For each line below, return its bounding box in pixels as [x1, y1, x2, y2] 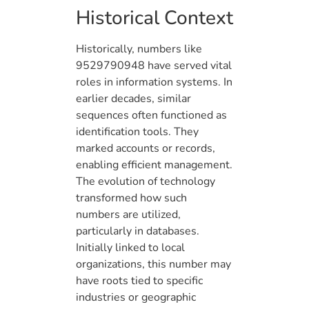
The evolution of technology [76, 174, 215, 190]
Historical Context [76, 5, 233, 32]
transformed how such [76, 190, 187, 206]
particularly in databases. [76, 223, 199, 239]
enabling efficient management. [76, 157, 232, 173]
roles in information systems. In [76, 74, 232, 90]
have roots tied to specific [76, 273, 203, 289]
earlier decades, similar [76, 91, 191, 107]
